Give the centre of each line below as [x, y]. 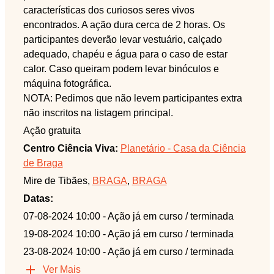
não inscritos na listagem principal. [98, 113]
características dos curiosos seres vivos [109, 10]
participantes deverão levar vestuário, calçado [122, 39]
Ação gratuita [52, 130]
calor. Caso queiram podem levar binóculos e [121, 68]
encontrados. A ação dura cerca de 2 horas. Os [124, 24]
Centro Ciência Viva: [70, 148]
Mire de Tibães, [57, 180]
